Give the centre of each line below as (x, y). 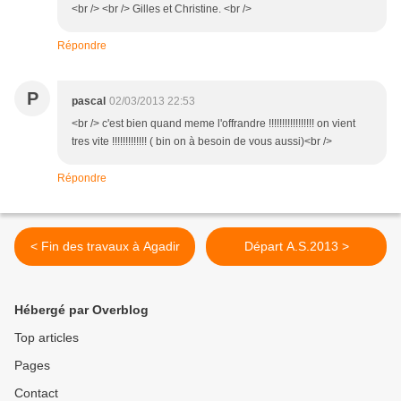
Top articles (47, 338)
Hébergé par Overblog (81, 310)
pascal (89, 102)
